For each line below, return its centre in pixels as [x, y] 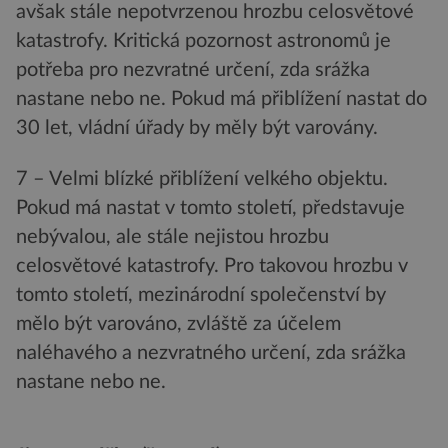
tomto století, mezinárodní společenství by [201, 295]
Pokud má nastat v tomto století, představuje [210, 208]
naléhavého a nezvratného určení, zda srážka [211, 353]
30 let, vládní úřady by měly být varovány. [197, 127]
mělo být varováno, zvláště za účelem [178, 324]
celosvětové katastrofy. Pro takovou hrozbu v [212, 266]
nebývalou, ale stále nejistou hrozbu [172, 237]
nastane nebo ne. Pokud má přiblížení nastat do [221, 98]
